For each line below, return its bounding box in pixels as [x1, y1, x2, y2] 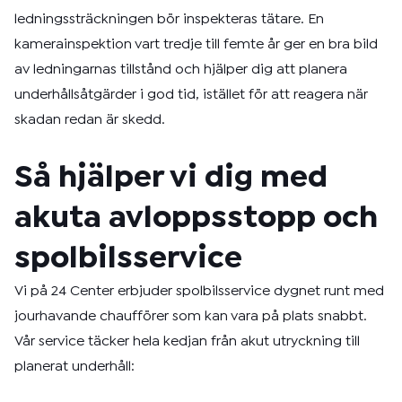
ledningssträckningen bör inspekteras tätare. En [14, 13, 324, 25]
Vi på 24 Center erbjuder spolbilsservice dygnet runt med [14, 285, 384, 297]
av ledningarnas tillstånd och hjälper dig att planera [14, 64, 347, 75]
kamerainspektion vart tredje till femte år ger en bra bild [14, 39, 378, 50]
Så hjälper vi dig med [14, 165, 328, 191]
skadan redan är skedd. [14, 114, 165, 126]
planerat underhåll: [14, 361, 135, 372]
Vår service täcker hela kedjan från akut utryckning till [14, 336, 360, 347]
